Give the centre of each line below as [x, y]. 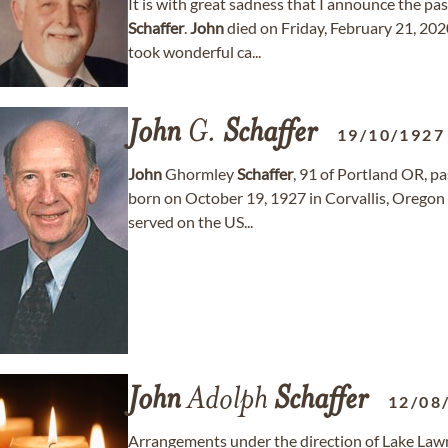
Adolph [227, 401]
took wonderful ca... [194, 51]
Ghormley [199, 173]
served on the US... [190, 221]
